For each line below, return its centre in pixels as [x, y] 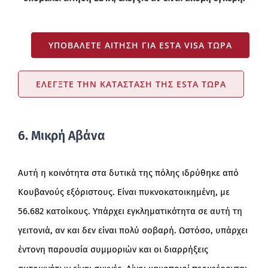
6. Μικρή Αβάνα [61, 136]
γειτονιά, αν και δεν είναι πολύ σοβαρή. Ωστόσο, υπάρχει [133, 231]
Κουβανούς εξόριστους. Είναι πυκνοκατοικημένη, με [124, 192]
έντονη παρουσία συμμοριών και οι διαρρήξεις [113, 250]
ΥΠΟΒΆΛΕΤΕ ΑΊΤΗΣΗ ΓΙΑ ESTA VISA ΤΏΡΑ [141, 45]
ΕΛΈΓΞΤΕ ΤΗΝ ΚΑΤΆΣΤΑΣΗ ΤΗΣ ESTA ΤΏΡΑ [131, 84]
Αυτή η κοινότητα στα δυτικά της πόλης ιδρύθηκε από [128, 173]
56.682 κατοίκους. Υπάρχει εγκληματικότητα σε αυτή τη [130, 211]
